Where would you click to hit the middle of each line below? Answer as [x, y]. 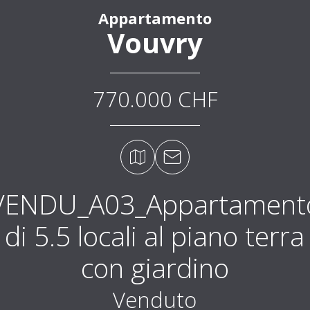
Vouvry [155, 42]
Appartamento [155, 18]
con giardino [155, 267]
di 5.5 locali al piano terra [155, 235]
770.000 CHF [155, 99]
